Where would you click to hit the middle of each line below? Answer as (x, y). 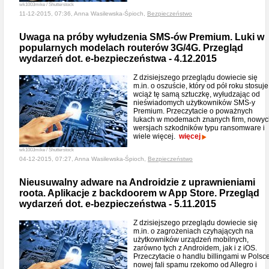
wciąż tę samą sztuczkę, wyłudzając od (197, 94)
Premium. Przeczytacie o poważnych (193, 111)
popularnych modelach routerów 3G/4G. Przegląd (131, 48)
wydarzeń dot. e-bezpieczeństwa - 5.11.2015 (118, 204)
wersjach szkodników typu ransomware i (199, 128)
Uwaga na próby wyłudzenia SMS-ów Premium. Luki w (142, 37)
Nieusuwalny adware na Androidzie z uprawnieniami (137, 182)
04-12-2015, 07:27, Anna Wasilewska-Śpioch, (83, 159)
